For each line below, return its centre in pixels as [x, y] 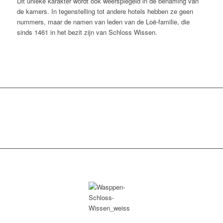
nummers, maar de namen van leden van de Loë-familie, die [103, 22]
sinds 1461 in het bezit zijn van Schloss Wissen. [87, 32]
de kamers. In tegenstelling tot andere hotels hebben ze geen [105, 11]
